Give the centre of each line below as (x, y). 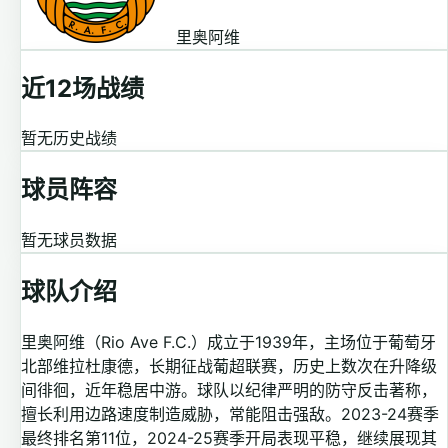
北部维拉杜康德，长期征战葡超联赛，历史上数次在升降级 (229, 366)
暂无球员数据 (69, 240)
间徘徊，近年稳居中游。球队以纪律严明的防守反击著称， (229, 390)
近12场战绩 (82, 88)
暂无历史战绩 (69, 138)
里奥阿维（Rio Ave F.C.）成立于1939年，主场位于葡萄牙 (228, 342)
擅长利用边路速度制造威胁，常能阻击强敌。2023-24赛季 (230, 414)
